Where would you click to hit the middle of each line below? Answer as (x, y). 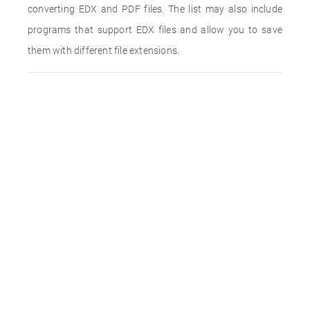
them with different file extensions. (104, 51)
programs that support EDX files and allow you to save (155, 30)
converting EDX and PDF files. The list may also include (155, 9)
